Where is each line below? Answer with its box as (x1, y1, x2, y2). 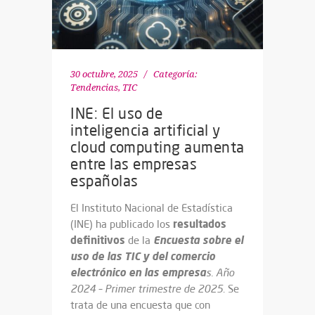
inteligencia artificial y (70, 121, 221, 139)
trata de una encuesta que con (70, 298, 210, 311)
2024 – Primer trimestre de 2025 (70, 282, 223, 295)
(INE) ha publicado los (70, 217, 173, 231)
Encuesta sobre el (153, 233, 243, 247)
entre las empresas (70, 155, 197, 173)
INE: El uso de (70, 104, 162, 122)
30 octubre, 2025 (70, 69, 138, 79)
